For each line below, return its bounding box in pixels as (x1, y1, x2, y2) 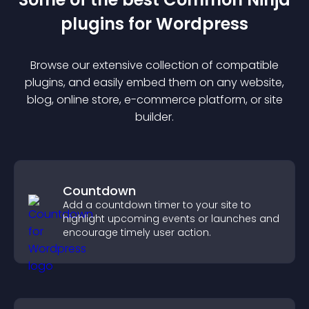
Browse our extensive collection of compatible (30, 57, 279, 73)
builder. (135, 109, 174, 125)
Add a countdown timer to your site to (63, 198, 251, 212)
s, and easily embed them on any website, (58, 74, 284, 90)
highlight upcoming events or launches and (63, 212, 279, 226)
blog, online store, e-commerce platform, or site (26, 92, 283, 108)
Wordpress (156, 12, 248, 35)
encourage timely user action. (63, 226, 211, 239)
